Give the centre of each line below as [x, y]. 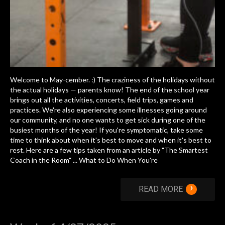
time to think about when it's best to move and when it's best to [111, 140]
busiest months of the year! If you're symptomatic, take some [106, 130]
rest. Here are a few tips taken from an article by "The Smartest [109, 150]
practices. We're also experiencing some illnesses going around [108, 109]
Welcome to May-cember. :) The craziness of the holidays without [113, 79]
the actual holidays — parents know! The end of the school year [110, 89]
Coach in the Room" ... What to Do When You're [84, 160]
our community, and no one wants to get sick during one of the [108, 120]
